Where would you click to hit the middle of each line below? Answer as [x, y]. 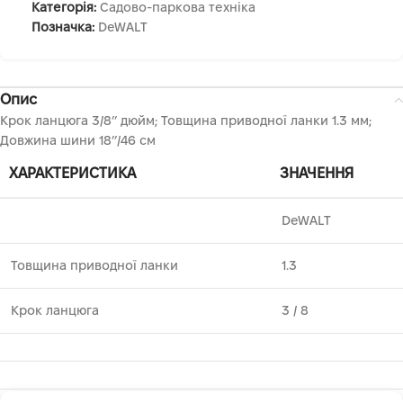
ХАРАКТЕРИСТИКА [72, 174]
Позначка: [63, 27]
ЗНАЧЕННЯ [317, 174]
